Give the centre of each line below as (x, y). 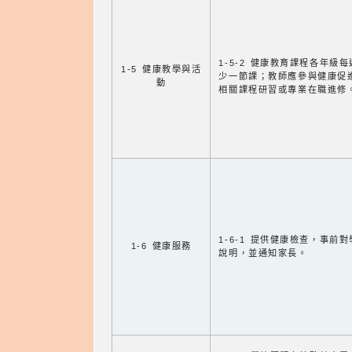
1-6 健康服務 (161, 246)
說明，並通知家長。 (263, 253)
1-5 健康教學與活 (161, 70)
